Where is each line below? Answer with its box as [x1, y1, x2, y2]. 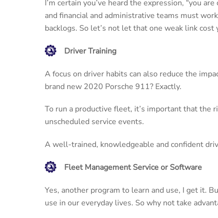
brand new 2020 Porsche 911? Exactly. [45, 81, 182, 92]
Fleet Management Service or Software [64, 162, 202, 173]
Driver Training [64, 45, 116, 56]
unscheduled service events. [45, 116, 144, 127]
